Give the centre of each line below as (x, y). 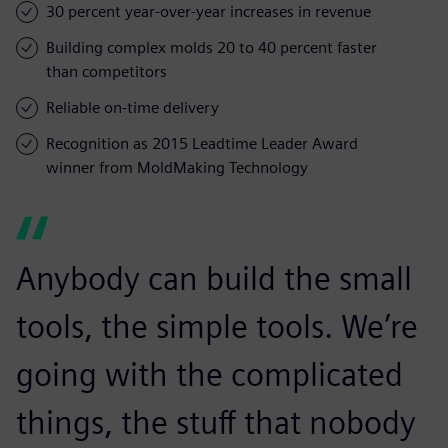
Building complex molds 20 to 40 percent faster (211, 47)
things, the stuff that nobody (216, 422)
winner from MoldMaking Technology (177, 167)
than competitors (106, 71)
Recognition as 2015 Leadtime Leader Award (202, 143)
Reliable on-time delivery (132, 107)
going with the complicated (209, 374)
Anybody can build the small (214, 278)
